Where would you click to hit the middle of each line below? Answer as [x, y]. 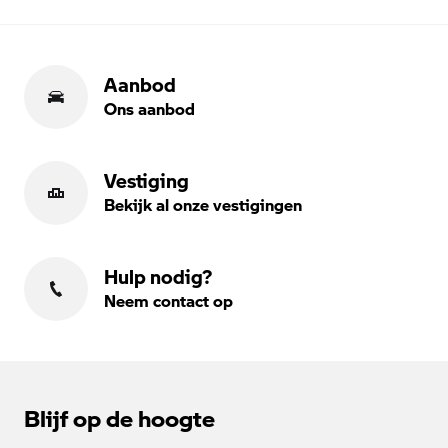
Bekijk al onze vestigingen [203, 204]
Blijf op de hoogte [119, 417]
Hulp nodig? [158, 276]
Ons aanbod [149, 108]
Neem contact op [168, 300]
